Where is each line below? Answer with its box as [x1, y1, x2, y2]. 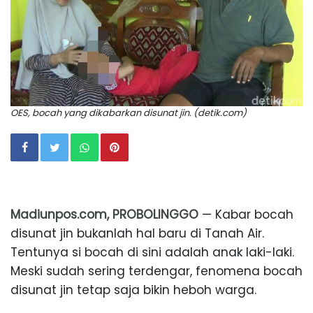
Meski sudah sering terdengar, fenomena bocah [10, 262, 303, 279]
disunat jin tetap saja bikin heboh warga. [10, 281, 256, 298]
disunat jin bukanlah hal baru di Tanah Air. [10, 224, 264, 242]
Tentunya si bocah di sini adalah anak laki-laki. [10, 243, 294, 261]
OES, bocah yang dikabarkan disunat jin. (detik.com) [10, 105, 247, 119]
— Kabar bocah [198, 205, 293, 223]
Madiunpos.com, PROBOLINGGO [10, 205, 198, 223]
